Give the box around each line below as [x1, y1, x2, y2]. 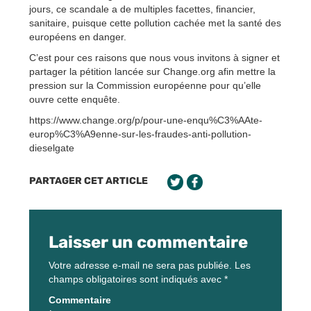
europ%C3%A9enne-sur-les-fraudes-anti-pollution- [29, 128, 251, 140]
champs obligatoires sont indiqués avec [49, 273, 224, 285]
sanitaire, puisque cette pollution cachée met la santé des [29, 17, 281, 28]
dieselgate [29, 142, 74, 153]
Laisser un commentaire [49, 232, 248, 252]
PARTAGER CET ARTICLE [29, 174, 148, 187]
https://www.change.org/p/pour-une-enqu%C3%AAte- [29, 114, 262, 126]
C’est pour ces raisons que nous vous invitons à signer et [29, 51, 280, 63]
